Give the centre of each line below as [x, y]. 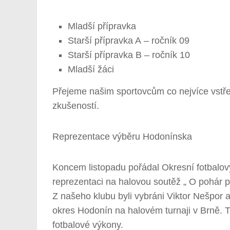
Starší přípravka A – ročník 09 [129, 40]
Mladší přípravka [102, 26]
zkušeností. [76, 106]
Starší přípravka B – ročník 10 [129, 55]
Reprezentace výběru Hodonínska [122, 136]
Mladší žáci [91, 69]
